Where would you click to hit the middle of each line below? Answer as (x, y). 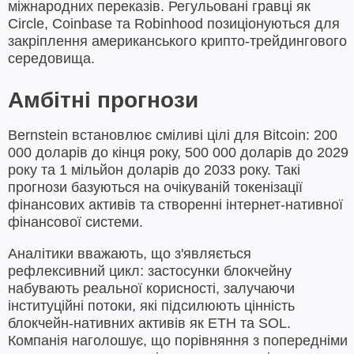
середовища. (51, 58)
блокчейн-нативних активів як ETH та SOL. (149, 323)
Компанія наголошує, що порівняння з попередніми (178, 340)
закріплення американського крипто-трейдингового (177, 41)
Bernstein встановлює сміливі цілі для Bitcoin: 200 (173, 135)
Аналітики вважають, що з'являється (130, 253)
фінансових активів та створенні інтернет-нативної (175, 204)
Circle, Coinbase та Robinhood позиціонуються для (174, 23)
